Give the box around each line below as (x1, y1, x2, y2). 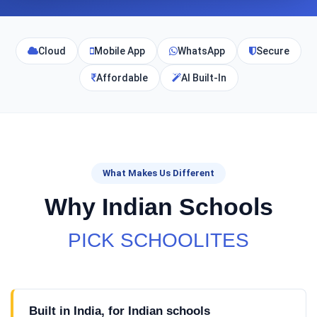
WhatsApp (178, 45, 225, 57)
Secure (256, 45, 289, 57)
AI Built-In (180, 72, 226, 83)
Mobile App (94, 45, 145, 57)
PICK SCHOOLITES (68, 229, 249, 251)
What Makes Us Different (103, 168, 214, 178)
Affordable (96, 72, 148, 83)
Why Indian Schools (44, 193, 273, 220)
